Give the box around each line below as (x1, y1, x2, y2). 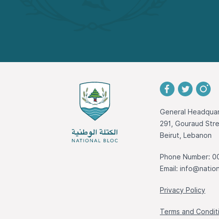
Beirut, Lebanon (160, 131, 212, 139)
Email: (160, 165, 180, 173)
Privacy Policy (160, 186, 205, 194)
